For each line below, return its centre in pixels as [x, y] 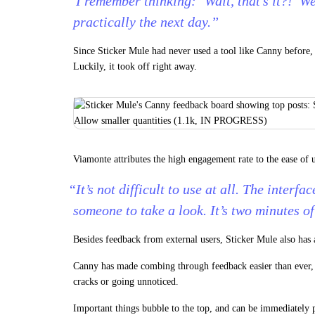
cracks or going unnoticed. [126, 282]
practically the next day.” [146, 22]
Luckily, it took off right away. [135, 66]
